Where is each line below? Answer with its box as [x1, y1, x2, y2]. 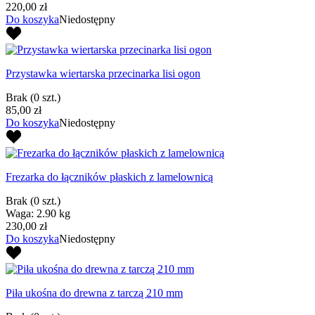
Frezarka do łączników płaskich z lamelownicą [6, 170, 213, 183]
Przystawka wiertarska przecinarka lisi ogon [6, 67, 200, 79]
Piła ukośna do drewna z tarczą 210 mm [6, 286, 183, 299]
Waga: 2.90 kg [6, 207, 70, 219]
